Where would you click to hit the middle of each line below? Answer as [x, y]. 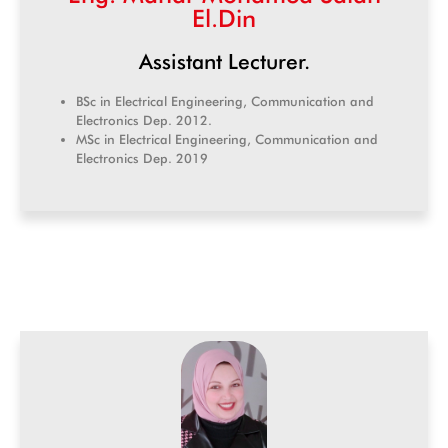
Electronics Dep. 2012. [144, 120]
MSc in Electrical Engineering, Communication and [227, 139]
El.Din [224, 19]
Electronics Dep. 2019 [142, 158]
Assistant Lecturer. [224, 62]
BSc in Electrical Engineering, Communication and [225, 101]
